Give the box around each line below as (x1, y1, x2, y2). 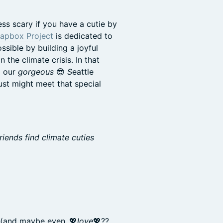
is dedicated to (53, 31, 112, 41)
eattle (72, 67, 94, 77)
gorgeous (18, 67, 54, 77)
